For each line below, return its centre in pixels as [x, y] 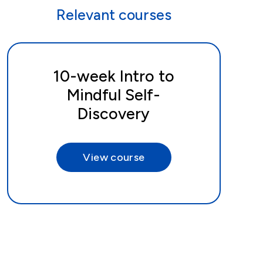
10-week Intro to [114, 76]
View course [114, 157]
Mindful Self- [114, 95]
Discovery [114, 114]
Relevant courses [114, 14]
